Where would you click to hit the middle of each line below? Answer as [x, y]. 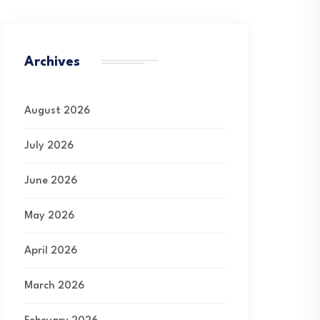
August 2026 [57, 111]
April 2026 [51, 251]
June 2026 [51, 181]
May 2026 [49, 216]
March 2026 [54, 286]
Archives [52, 62]
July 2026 [49, 146]
